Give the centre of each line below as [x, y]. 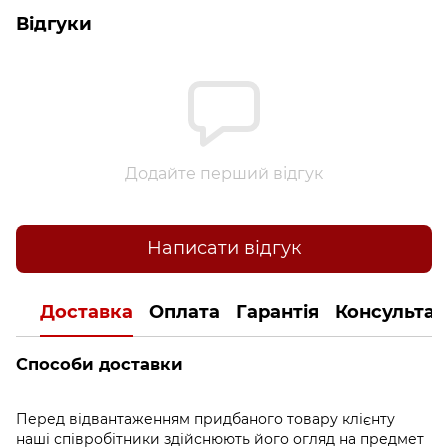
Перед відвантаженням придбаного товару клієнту [205, 418]
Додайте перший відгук [224, 173]
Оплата [184, 312]
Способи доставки [99, 363]
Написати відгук [224, 248]
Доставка [86, 312]
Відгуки [54, 23]
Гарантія [277, 312]
